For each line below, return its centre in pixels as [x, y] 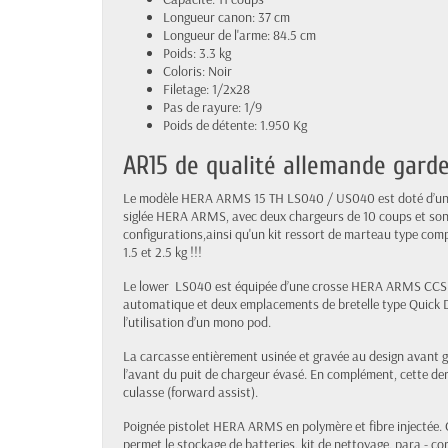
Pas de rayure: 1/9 [212, 106]
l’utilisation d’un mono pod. [197, 321]
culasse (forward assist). [190, 391]
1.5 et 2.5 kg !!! [162, 251]
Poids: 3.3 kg [197, 52]
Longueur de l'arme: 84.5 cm [239, 34]
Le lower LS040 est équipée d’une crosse [237, 285]
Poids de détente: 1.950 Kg [235, 124]
